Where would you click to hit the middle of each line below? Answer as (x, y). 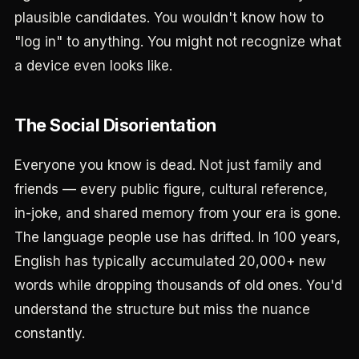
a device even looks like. (93, 66)
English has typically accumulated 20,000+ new (170, 261)
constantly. (50, 333)
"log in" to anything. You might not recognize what (178, 42)
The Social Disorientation (115, 125)
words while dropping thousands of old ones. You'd (178, 285)
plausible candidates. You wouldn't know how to (169, 18)
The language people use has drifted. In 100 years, (177, 237)
